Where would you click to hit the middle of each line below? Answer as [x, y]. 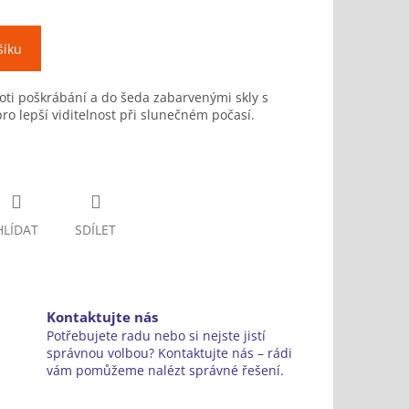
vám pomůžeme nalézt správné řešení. [165, 371]
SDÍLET [95, 230]
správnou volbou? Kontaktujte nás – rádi [169, 353]
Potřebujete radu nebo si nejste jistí [156, 336]
